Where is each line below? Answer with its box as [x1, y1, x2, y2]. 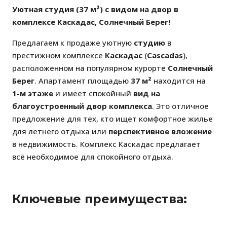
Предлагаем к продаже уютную [12, 37, 134, 48]
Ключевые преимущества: [12, 192, 187, 207]
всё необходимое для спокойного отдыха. [12, 152, 173, 162]
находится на [152, 75, 206, 86]
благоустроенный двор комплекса [12, 101, 152, 111]
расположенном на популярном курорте [12, 63, 168, 73]
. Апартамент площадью [34, 75, 131, 86]
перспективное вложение [108, 126, 212, 137]
